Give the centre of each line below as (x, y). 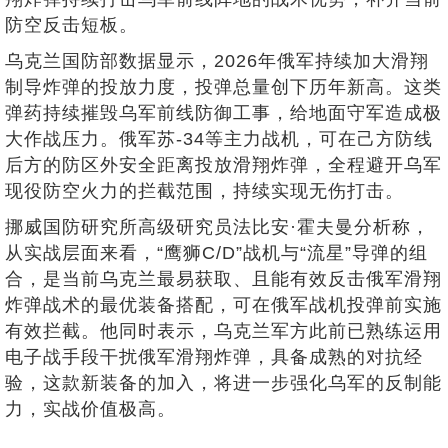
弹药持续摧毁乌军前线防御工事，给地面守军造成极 (223, 113)
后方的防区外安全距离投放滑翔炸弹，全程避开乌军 (223, 165)
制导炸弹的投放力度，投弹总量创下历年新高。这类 (223, 87)
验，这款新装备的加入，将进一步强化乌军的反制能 (223, 383)
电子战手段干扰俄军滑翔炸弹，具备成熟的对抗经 (214, 357)
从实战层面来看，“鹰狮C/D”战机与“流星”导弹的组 (216, 253)
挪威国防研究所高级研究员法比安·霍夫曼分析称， (217, 227)
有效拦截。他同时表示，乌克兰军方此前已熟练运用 (223, 331)
